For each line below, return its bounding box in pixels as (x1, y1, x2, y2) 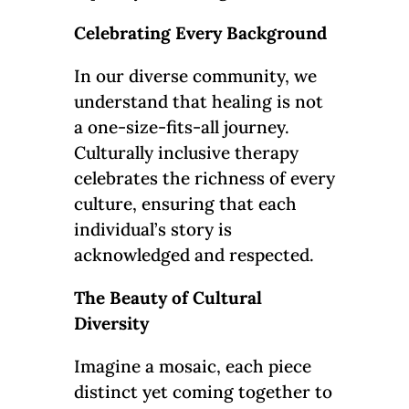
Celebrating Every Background (73, 22, 327, 45)
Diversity (73, 312, 149, 335)
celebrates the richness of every (73, 167, 335, 190)
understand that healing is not (73, 90, 323, 113)
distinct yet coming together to (73, 381, 332, 404)
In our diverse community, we (73, 65, 317, 88)
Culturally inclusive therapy (73, 142, 299, 164)
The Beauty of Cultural (73, 287, 262, 309)
